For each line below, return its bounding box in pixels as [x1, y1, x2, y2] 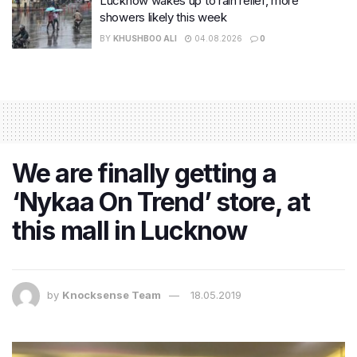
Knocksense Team [62, 288, 161, 302]
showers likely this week [100, 9, 227, 25]
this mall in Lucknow [12, 215, 247, 247]
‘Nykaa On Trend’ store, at [12, 186, 310, 218]
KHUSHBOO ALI [113, 33, 177, 43]
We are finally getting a [12, 158, 277, 190]
